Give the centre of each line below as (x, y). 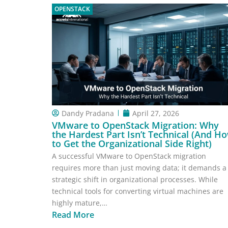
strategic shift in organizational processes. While (135, 180)
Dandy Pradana (88, 113)
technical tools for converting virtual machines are (138, 191)
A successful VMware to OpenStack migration (129, 156)
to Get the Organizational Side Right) (132, 144)
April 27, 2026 (156, 113)
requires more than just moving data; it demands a (139, 168)
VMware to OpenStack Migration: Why (135, 125)
